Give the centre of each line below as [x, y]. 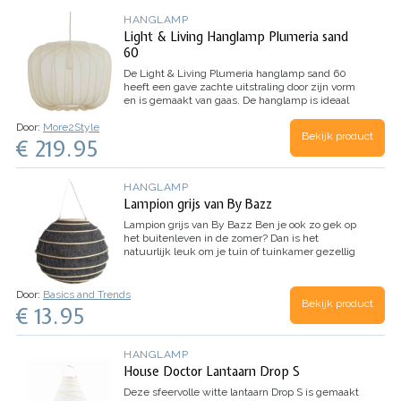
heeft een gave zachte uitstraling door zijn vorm [239, 87]
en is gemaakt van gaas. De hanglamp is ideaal [236, 101]
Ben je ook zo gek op [306, 225]
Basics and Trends [87, 294]
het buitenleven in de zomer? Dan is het [221, 239]
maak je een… [157, 279]
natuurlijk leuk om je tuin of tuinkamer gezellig [239, 252]
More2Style [71, 127]
